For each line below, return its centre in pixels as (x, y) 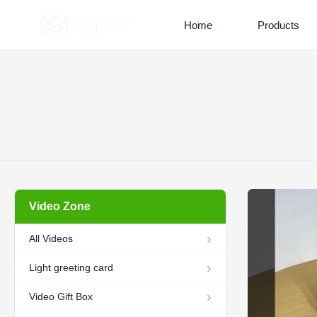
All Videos (51, 238)
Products (278, 25)
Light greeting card (71, 267)
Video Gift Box (61, 296)
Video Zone (60, 206)
